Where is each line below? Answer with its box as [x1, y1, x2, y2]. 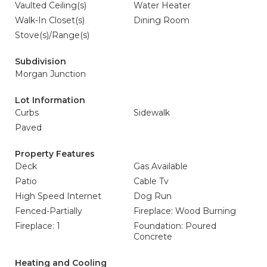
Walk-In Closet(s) [15, 15, 85, 26]
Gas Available [133, 161, 188, 172]
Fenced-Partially [15, 206, 82, 216]
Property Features [15, 148, 95, 159]
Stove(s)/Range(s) [15, 30, 89, 41]
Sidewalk [133, 107, 170, 118]
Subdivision [15, 56, 66, 67]
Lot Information [15, 95, 85, 105]
